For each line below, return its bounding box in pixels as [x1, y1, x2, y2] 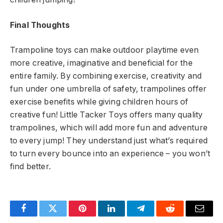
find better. [10, 162, 51, 172]
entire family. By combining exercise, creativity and [10, 71, 202, 81]
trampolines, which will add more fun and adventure [10, 123, 208, 133]
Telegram [140, 211, 174, 221]
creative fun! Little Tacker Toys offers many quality [10, 110, 203, 120]
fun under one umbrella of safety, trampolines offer [10, 84, 207, 94]
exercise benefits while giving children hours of [10, 97, 189, 107]
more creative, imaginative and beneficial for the [10, 58, 193, 68]
